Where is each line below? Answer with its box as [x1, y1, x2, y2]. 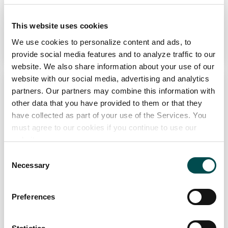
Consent [4, 151, 32, 159]
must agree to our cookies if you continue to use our [12, 123, 196, 132]
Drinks [28, 167, 45, 175]
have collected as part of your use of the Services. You [12, 110, 207, 120]
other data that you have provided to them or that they [12, 98, 202, 107]
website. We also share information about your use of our [12, 62, 214, 71]
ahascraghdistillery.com [23, 182, 97, 191]
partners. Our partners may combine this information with [12, 86, 215, 95]
